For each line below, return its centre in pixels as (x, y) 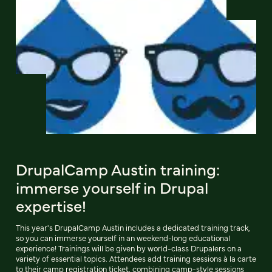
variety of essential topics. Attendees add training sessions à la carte (136, 259)
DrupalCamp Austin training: (118, 169)
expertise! (51, 206)
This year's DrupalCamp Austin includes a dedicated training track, (133, 228)
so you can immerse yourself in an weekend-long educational (123, 238)
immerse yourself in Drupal (112, 187)
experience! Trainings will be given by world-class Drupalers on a (129, 248)
